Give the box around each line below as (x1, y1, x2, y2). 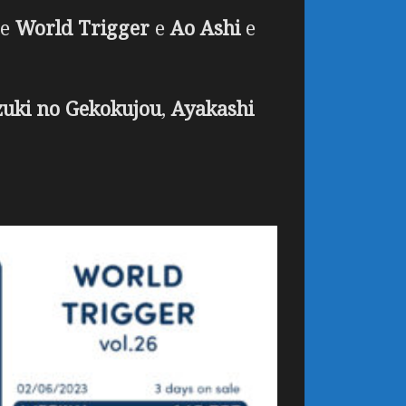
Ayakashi (171, 95, 254, 122)
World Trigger (15, 14, 150, 42)
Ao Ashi (170, 14, 240, 42)
